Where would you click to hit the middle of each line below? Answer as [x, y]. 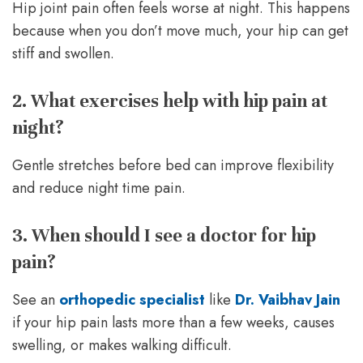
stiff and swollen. [63, 53]
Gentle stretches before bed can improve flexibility [173, 165]
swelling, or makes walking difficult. [122, 345]
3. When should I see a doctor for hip [164, 235]
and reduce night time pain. [99, 188]
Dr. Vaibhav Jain [288, 299]
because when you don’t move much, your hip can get [180, 30]
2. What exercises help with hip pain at [170, 100]
